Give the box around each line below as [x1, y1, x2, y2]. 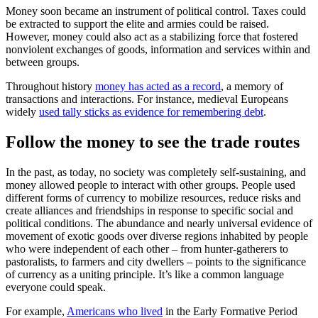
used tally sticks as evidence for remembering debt [39, 106, 263, 119]
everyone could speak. [6, 280, 106, 293]
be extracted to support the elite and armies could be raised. [6, 18, 269, 31]
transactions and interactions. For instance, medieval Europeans [6, 93, 288, 106]
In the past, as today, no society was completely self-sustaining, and [6, 165, 306, 178]
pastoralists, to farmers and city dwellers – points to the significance [6, 255, 306, 268]
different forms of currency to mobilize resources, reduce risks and [6, 191, 301, 204]
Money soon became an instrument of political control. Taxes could [6, 5, 306, 18]
